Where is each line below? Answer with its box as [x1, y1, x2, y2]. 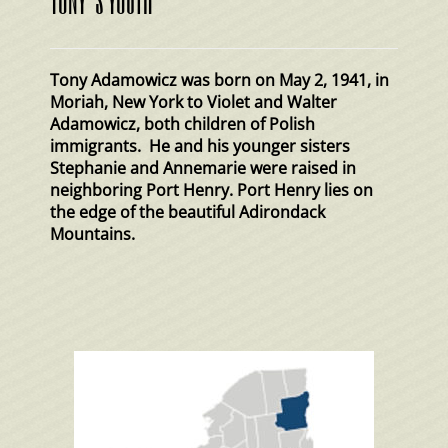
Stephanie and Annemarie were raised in [50, 157, 356, 179]
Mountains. [50, 223, 135, 245]
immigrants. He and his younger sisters [50, 135, 350, 157]
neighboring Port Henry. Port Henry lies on [50, 179, 373, 201]
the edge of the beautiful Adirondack [50, 201, 325, 223]
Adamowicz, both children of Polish [50, 113, 315, 135]
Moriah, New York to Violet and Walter [50, 91, 337, 113]
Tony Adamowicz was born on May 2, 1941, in [50, 69, 389, 91]
